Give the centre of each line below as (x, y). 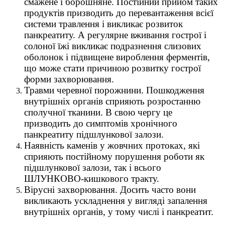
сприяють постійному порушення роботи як (114, 157)
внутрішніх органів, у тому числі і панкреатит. (119, 212)
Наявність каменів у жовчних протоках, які (112, 146)
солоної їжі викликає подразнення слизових (113, 46)
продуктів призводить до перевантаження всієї (119, 13)
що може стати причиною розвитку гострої (113, 68)
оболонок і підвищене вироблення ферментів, (117, 57)
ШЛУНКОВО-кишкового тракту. (92, 179)
